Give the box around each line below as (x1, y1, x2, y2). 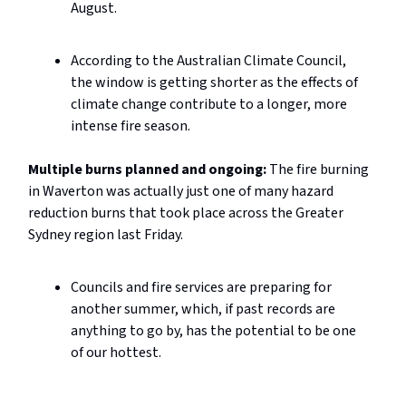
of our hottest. (71, 343, 161, 363)
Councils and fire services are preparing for (71, 277, 332, 298)
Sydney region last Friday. (28, 225, 183, 246)
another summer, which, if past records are (71, 299, 335, 320)
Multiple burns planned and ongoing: (28, 159, 269, 180)
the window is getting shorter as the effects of (71, 72, 358, 93)
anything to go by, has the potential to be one (71, 321, 356, 342)
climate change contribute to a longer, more (71, 94, 347, 115)
